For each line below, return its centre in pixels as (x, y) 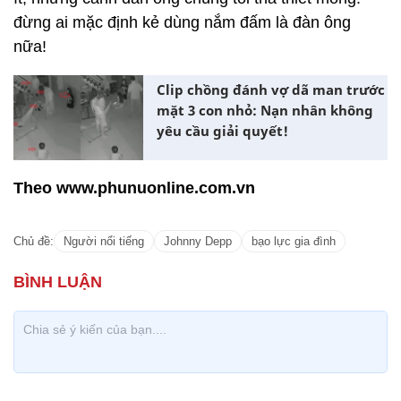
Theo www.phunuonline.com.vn (134, 188)
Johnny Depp (198, 241)
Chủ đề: (34, 241)
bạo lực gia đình (294, 241)
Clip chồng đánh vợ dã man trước (271, 90)
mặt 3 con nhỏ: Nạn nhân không (265, 110)
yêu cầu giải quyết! (222, 131)
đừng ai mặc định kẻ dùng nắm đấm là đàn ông (182, 22)
